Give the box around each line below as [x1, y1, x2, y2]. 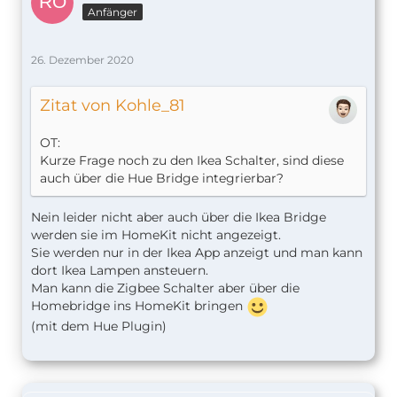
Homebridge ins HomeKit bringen [31, 297, 246, 314]
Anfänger [88, 4, 137, 19]
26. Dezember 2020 [31, 52, 134, 66]
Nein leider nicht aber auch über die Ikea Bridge [31, 208, 326, 225]
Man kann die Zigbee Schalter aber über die [31, 279, 300, 296]
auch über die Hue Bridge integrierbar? [40, 169, 284, 186]
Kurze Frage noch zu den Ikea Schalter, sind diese [40, 152, 344, 168]
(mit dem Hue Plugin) [31, 317, 167, 334]
